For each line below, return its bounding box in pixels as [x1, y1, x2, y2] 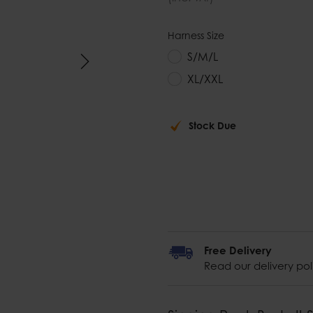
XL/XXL [187, 72, 223, 86]
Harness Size [168, 29, 224, 41]
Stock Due [189, 119, 236, 131]
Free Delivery [204, 244, 272, 257]
